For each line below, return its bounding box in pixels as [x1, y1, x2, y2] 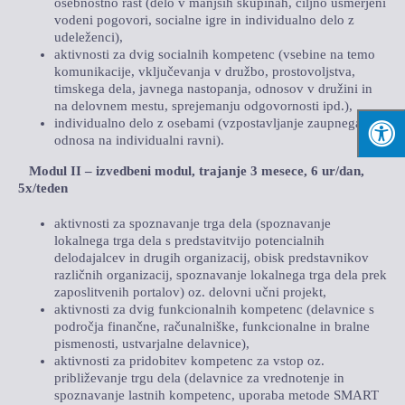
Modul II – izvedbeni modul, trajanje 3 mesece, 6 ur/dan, [17, 163, 364, 178]
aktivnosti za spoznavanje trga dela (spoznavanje [53, 215, 331, 231]
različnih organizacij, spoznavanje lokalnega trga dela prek [53, 267, 387, 282]
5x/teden [17, 180, 68, 195]
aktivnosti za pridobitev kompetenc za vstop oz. [53, 353, 325, 368]
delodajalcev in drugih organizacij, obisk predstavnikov [53, 250, 369, 265]
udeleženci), [53, 29, 123, 44]
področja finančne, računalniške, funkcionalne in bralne [53, 318, 370, 334]
